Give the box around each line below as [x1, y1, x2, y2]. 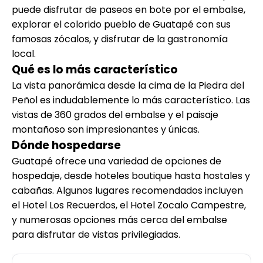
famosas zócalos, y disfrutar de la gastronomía [12, 32, 228, 46]
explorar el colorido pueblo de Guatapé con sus [12, 17, 231, 31]
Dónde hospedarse [12, 137, 121, 153]
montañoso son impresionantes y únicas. [12, 122, 200, 136]
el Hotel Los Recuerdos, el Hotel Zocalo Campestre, [12, 198, 246, 212]
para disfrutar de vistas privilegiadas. [12, 227, 180, 241]
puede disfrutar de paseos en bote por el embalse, [12, 2, 245, 16]
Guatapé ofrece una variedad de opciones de [12, 154, 221, 168]
